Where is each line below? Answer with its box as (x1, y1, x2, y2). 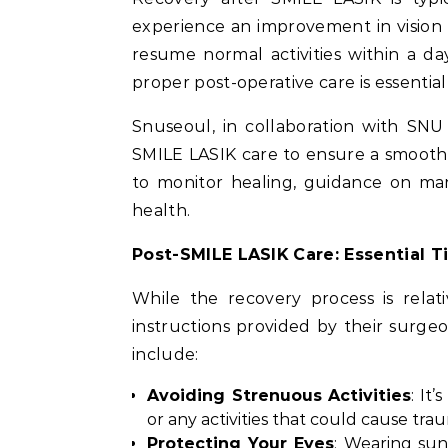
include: (132, 345, 199, 364)
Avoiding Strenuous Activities (147, 386, 412, 405)
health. (132, 201, 191, 220)
